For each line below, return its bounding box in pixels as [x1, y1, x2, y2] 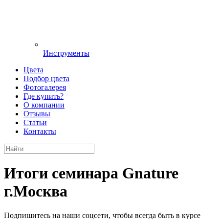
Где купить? [23, 92, 64, 100]
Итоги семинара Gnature [4, 164, 178, 182]
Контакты [23, 127, 56, 135]
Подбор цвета [23, 74, 69, 83]
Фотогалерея [23, 83, 66, 91]
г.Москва [4, 182, 67, 200]
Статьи [23, 118, 47, 127]
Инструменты [43, 49, 89, 57]
